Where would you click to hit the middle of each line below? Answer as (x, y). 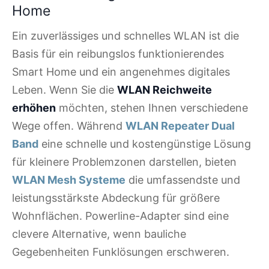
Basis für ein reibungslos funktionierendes (118, 54)
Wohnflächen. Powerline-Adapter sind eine (120, 216)
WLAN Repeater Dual (180, 126)
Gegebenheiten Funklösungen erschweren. (121, 252)
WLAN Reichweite (165, 90)
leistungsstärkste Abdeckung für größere (116, 198)
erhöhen (34, 108)
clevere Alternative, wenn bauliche (99, 234)
